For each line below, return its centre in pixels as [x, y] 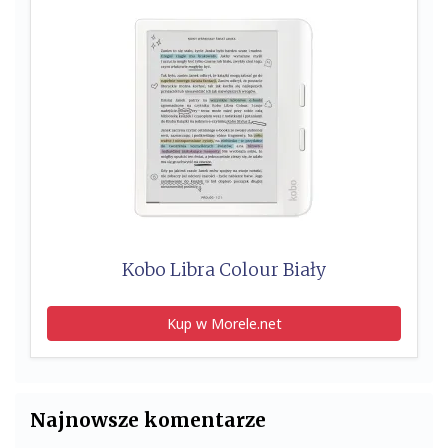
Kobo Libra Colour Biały [224, 270]
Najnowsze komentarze [148, 420]
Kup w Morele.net [224, 324]
